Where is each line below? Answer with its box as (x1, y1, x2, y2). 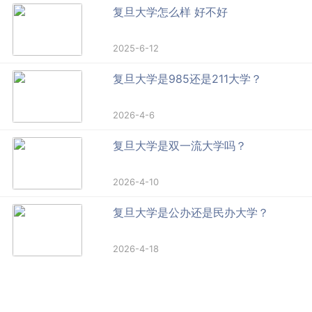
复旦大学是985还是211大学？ (113, 72, 263, 86)
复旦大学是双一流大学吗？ (113, 139, 247, 153)
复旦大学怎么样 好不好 (113, 5, 228, 19)
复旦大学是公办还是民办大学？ (113, 205, 270, 220)
